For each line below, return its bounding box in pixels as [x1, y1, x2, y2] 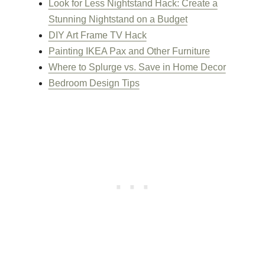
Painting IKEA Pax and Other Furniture [48, 46, 210, 56]
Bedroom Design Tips [48, 77, 140, 88]
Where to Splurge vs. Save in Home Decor [48, 62, 226, 72]
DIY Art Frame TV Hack [48, 30, 147, 40]
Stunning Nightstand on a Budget [48, 14, 188, 24]
